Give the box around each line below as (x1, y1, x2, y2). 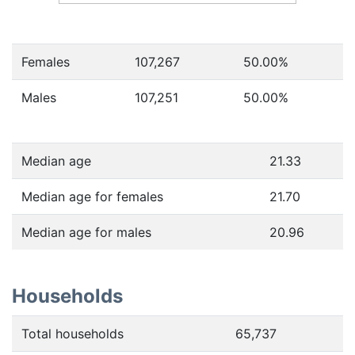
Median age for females (21, 189, 163, 204)
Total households (21, 326, 124, 342)
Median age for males (21, 224, 151, 240)
